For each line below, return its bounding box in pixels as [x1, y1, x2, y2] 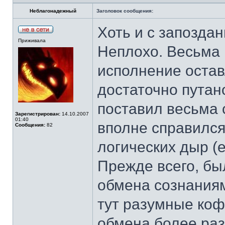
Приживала [18, 38, 46, 43]
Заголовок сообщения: [96, 8, 153, 14]
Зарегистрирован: [15, 111, 60, 117]
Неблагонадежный [29, 8, 76, 14]
